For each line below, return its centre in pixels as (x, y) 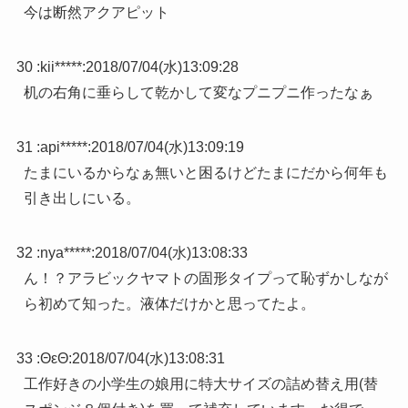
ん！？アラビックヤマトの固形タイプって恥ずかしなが (205, 278)
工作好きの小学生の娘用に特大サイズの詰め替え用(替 (200, 383)
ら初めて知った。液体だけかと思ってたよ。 (169, 303)
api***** (63, 147)
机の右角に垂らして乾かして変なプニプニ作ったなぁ (198, 92)
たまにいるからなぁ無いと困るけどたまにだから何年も (205, 172)
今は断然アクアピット (96, 12)
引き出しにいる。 (82, 198)
